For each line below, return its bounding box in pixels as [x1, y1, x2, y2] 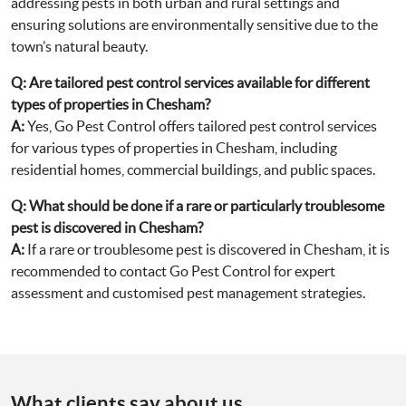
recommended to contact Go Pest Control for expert [11, 263, 335, 279]
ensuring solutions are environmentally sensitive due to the [11, 16, 378, 33]
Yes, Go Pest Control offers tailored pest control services [24, 118, 377, 134]
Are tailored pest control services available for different [29, 74, 370, 91]
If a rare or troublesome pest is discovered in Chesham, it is [24, 241, 390, 257]
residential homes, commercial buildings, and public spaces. [11, 161, 375, 178]
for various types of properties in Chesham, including [11, 140, 337, 156]
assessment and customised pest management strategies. [11, 285, 365, 301]
